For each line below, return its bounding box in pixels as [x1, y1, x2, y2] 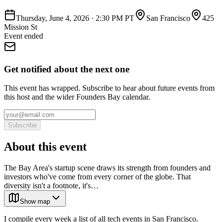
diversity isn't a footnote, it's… [4, 181, 99, 190]
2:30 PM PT [96, 13, 134, 22]
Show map [20, 198, 50, 206]
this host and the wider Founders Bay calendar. [4, 93, 150, 102]
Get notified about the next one [4, 63, 129, 74]
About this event [4, 140, 87, 154]
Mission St [4, 22, 37, 31]
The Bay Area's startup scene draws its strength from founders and [4, 164, 211, 172]
